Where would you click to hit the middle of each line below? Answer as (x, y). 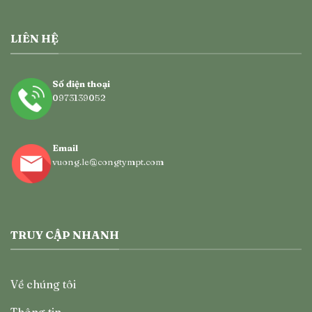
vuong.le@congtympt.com (108, 162)
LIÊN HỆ (34, 39)
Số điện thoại (81, 83)
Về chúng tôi (43, 284)
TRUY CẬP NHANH (65, 234)
